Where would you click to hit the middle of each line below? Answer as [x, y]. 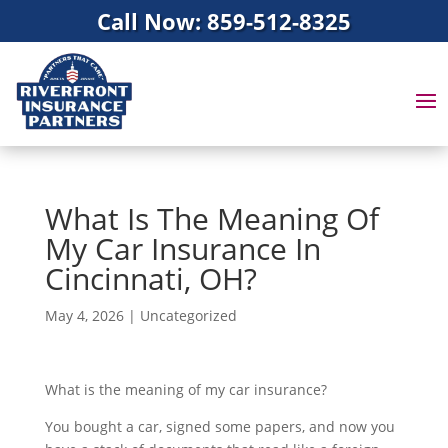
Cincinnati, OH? [150, 279]
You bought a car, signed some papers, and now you [219, 427]
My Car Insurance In [182, 249]
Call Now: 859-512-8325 [224, 21]
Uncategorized [188, 316]
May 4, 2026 [84, 316]
